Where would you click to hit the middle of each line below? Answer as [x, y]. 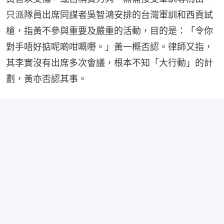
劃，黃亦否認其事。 [46, 78]
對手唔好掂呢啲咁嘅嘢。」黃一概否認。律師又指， [109, 46]
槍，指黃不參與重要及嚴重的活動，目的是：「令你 [109, 30]
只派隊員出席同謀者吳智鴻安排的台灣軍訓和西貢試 [109, 14]
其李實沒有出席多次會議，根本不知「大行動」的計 [109, 62]
